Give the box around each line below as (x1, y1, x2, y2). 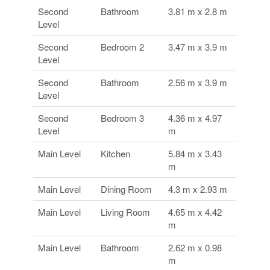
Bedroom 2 (101, 40, 145, 54)
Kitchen (101, 147, 131, 160)
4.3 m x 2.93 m (168, 183, 228, 196)
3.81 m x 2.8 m (168, 5, 228, 18)
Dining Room (101, 183, 152, 196)
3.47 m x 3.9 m (168, 40, 228, 54)
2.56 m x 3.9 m (168, 76, 228, 89)
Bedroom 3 (101, 111, 145, 125)
